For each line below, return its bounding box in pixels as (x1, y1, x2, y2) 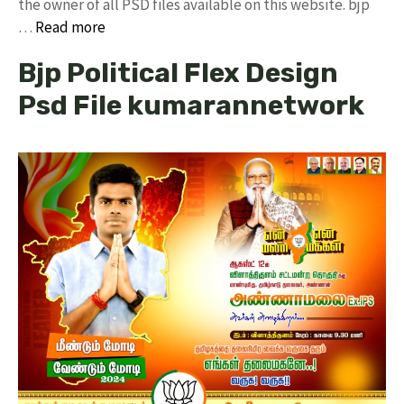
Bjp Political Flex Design (18, 57, 338, 90)
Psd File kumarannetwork (18, 89, 364, 123)
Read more (35, 17, 106, 38)
